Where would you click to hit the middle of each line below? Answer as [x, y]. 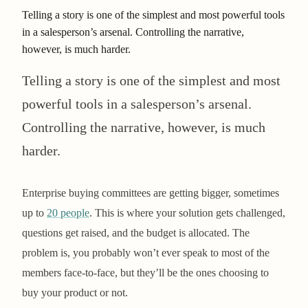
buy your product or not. [75, 292]
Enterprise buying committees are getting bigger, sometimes [151, 192]
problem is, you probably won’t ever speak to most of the [146, 252]
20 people [68, 212]
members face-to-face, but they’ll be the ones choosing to [145, 272]
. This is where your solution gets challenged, [187, 212]
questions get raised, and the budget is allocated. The [136, 232]
